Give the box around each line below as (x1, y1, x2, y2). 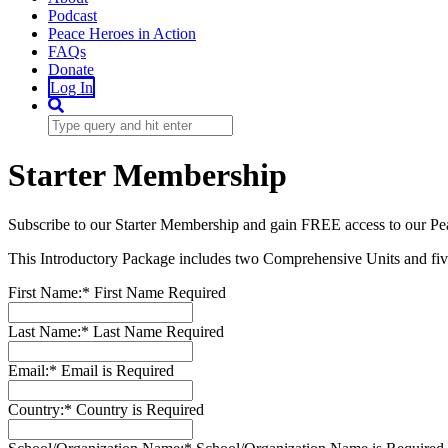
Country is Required (76, 400, 204, 418)
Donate (48, 60, 94, 78)
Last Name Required (93, 322, 224, 340)
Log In (50, 78, 93, 96)
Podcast (48, 6, 97, 24)
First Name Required (94, 283, 226, 301)
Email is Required (61, 361, 174, 379)
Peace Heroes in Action (48, 24, 196, 42)
